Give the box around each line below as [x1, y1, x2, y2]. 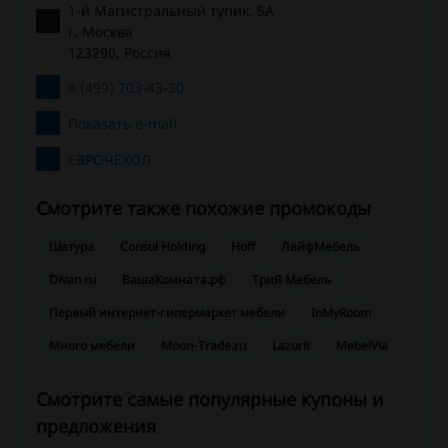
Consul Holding [120, 238, 205, 256]
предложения [36, 414, 156, 439]
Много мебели [49, 337, 136, 355]
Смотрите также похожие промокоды [36, 196, 371, 221]
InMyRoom [311, 304, 372, 322]
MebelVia [335, 337, 389, 355]
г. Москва [68, 22, 133, 42]
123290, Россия [68, 43, 171, 63]
